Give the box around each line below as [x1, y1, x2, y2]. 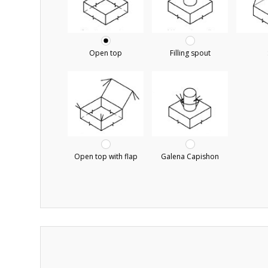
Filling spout [169, 47, 211, 58]
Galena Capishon [161, 151, 220, 162]
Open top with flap [74, 151, 138, 162]
